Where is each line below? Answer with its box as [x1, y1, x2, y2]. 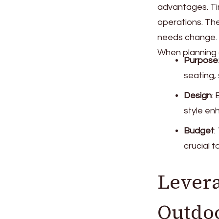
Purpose [184, 55, 218, 65]
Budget [184, 126, 214, 135]
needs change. [157, 32, 217, 42]
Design [184, 90, 212, 100]
